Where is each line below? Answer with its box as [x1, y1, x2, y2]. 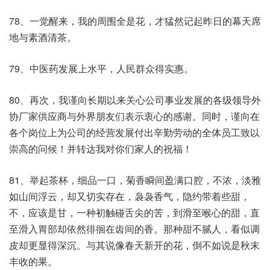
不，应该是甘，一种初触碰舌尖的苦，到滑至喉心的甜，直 [9, 206, 260, 219]
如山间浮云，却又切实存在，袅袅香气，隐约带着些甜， [9, 189, 250, 203]
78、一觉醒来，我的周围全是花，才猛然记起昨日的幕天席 [9, 14, 261, 28]
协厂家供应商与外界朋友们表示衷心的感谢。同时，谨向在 [9, 109, 260, 123]
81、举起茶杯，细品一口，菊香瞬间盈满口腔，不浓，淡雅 [9, 173, 261, 187]
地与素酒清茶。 [9, 30, 77, 44]
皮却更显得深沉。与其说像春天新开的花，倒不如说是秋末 [9, 238, 260, 252]
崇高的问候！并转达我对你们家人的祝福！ [9, 142, 192, 155]
